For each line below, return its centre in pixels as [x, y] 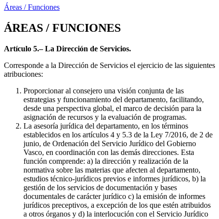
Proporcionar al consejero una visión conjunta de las [104, 91]
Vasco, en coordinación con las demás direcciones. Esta [109, 153]
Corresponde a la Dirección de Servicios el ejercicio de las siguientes [109, 66]
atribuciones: [23, 74]
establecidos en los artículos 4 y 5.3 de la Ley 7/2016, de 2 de [118, 135]
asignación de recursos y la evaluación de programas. [105, 117]
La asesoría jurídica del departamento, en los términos [106, 126]
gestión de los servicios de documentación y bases [100, 188]
